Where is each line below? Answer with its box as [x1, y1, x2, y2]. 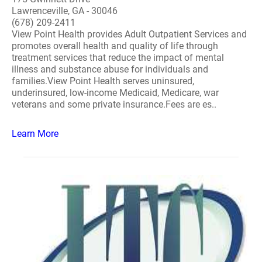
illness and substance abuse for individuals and [12, 64, 208, 75]
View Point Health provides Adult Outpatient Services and [12, 29, 247, 40]
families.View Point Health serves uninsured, [12, 75, 194, 87]
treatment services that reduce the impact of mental [12, 52, 224, 63]
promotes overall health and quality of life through [12, 40, 218, 51]
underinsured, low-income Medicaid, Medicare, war [12, 87, 219, 98]
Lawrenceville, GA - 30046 [12, 5, 118, 16]
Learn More [12, 128, 58, 139]
